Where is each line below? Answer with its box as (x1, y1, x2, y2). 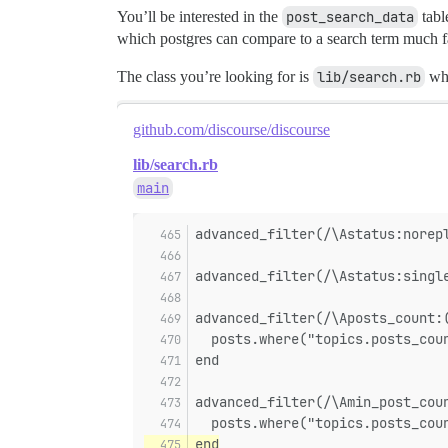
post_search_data (286, 8, 414, 27)
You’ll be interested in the (117, 8, 282, 26)
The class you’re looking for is (117, 68, 313, 86)
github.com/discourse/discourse (133, 121, 330, 139)
